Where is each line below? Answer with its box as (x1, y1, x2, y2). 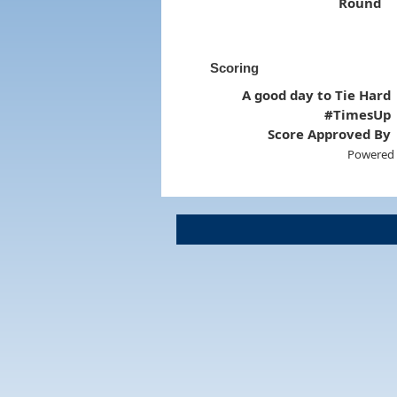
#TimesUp (324, 105, 392, 123)
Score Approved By (268, 124, 392, 143)
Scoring (209, 59, 259, 75)
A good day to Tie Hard (242, 85, 392, 104)
